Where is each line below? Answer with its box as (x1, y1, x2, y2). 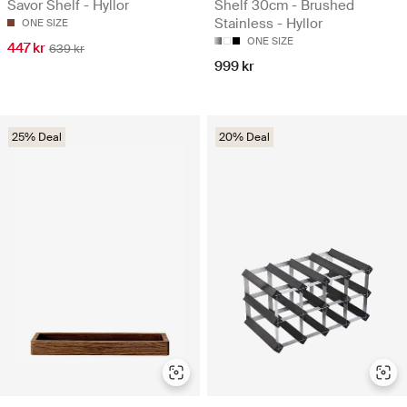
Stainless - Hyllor (214, 15, 323, 33)
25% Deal (12, 130, 62, 144)
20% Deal (219, 130, 270, 144)
